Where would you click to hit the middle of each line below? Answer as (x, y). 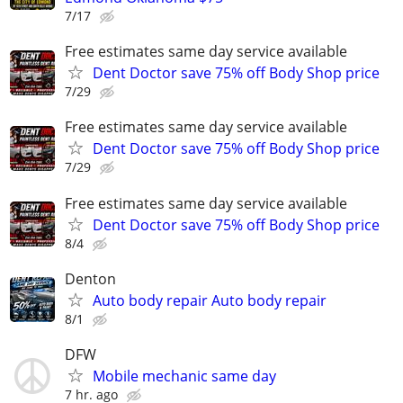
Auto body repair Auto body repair (210, 300)
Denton (90, 278)
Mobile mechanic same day (184, 376)
